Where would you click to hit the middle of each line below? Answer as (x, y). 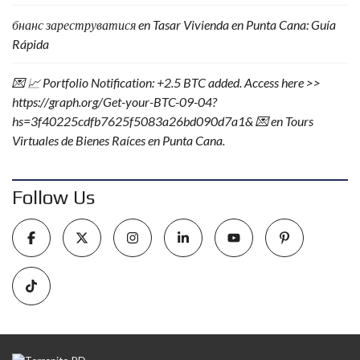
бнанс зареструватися (74, 25)
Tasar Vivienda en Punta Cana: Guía (244, 25)
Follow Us (53, 197)
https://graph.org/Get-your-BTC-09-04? (115, 102)
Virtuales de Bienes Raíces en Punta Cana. (119, 140)
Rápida (31, 44)
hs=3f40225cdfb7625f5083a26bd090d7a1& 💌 (140, 121)
